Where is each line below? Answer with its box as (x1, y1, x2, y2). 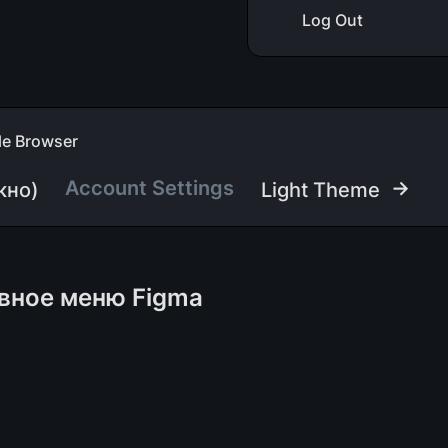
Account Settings (64, 176, 234, 201)
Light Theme (260, 178, 380, 202)
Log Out (302, 10, 364, 30)
